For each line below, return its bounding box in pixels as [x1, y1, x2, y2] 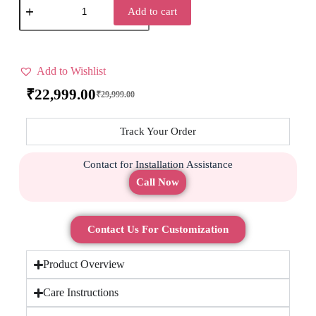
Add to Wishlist [36, 64, 106, 77]
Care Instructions [43, 286, 119, 299]
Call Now [136, 176, 180, 188]
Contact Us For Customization [87, 224, 229, 236]
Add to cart [127, 5, 177, 17]
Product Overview [43, 258, 125, 271]
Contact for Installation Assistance [83, 159, 233, 171]
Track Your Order [119, 126, 196, 138]
